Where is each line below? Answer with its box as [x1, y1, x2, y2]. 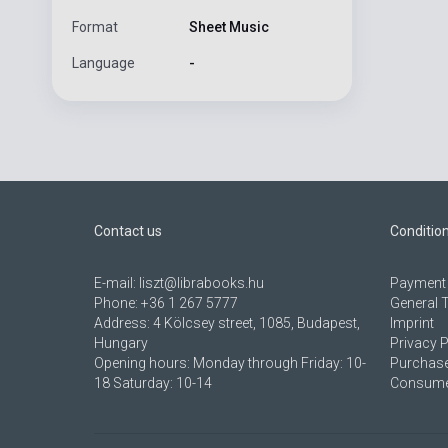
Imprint [389, 315, 434, 332]
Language [72, 55, 135, 72]
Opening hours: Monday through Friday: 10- [94, 355, 366, 372]
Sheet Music [188, 19, 269, 36]
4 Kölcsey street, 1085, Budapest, [153, 315, 360, 332]
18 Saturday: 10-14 [94, 375, 212, 392]
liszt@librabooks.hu [139, 275, 264, 292]
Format [72, 19, 118, 36]
